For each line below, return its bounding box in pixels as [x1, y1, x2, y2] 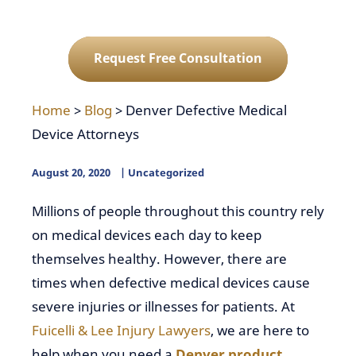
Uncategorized [128, 165, 204, 180]
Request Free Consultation [94, 49, 262, 67]
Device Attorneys [32, 125, 139, 143]
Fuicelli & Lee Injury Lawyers [32, 321, 211, 339]
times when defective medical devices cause [32, 273, 310, 292]
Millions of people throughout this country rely [32, 202, 324, 220]
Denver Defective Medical [126, 101, 287, 119]
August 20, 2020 [32, 165, 110, 180]
